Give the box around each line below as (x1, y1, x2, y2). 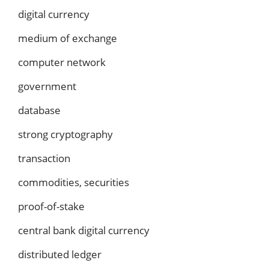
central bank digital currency (18, 223, 150, 238)
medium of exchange (18, 31, 117, 46)
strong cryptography (18, 127, 113, 142)
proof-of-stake (18, 199, 85, 214)
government (18, 79, 76, 94)
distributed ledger (18, 247, 101, 262)
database (18, 103, 61, 118)
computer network (18, 55, 106, 70)
